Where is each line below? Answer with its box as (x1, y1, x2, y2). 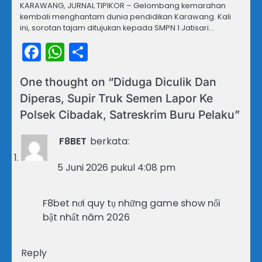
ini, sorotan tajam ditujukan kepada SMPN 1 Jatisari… (20, 22, 214, 34)
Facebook (41, 39, 130, 65)
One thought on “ (20, 75, 113, 89)
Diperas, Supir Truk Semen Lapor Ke (20, 91, 213, 106)
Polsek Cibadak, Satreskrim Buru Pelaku (20, 108, 235, 122)
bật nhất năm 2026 (43, 211, 130, 225)
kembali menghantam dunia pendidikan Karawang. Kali (20, 11, 231, 23)
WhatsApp (64, 39, 161, 65)
